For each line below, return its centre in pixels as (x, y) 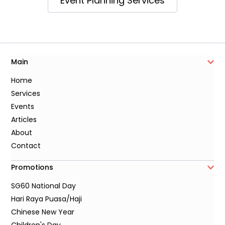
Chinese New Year (43, 212)
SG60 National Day (44, 186)
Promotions (32, 167)
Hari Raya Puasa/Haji (47, 199)
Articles (24, 120)
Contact (26, 146)
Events (23, 107)
